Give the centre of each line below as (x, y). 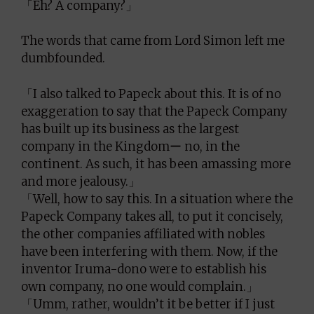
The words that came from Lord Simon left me (153, 41)
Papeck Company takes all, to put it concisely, (152, 216)
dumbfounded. (63, 58)
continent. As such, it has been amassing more (156, 164)
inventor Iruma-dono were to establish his (144, 269)
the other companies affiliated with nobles (143, 234)
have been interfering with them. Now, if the (149, 251)
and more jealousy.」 (81, 181)
